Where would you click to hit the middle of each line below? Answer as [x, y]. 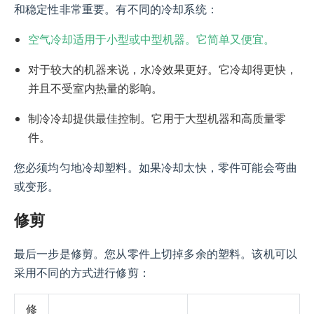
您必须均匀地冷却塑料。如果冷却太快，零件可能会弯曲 [156, 168]
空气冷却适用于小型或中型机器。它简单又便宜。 [151, 40]
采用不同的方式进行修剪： [82, 273]
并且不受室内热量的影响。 [95, 89]
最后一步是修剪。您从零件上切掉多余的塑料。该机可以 [156, 254]
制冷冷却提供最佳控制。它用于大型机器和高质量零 [157, 119]
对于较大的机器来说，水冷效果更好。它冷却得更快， [163, 70]
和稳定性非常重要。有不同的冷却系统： [116, 10]
